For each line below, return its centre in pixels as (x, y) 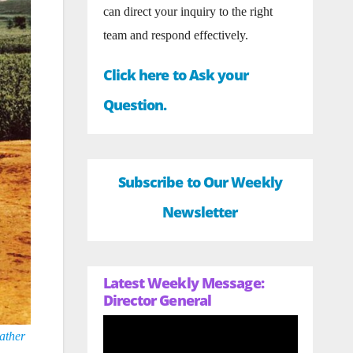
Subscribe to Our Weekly (200, 182)
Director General (157, 300)
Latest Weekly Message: (183, 283)
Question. (135, 105)
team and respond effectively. (175, 35)
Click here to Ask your (175, 75)
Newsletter (200, 212)
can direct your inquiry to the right (188, 11)
